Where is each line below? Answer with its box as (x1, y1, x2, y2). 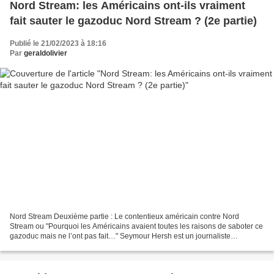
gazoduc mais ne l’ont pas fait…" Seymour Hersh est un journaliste (10, 232, 231, 241)
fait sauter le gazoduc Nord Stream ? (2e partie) (10, 14, 257, 27)
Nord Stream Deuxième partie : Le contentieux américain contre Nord (10, 212, 239, 221)
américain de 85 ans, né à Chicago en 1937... (10, 242, 161, 251)
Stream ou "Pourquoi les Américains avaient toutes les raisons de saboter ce (10, 222, 263, 231)
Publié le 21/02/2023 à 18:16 (10, 39, 106, 48)
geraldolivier (24, 48, 67, 57)
